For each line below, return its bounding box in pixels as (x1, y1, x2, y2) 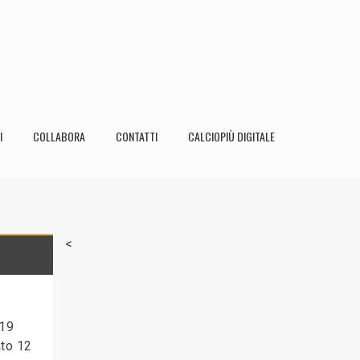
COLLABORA (33, 128, 85, 145)
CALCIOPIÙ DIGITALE (188, 128, 275, 145)
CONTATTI (116, 128, 157, 145)
